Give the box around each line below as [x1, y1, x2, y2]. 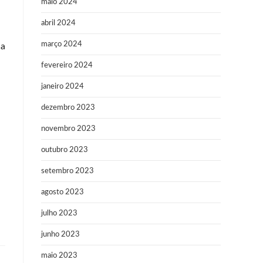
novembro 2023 [41, 125, 96, 133]
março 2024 [41, 41, 82, 48]
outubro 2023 [41, 146, 88, 154]
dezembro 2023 [41, 104, 95, 112]
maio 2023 [41, 252, 77, 259]
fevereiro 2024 [41, 62, 93, 69]
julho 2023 [41, 210, 77, 217]
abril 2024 [41, 19, 76, 27]
